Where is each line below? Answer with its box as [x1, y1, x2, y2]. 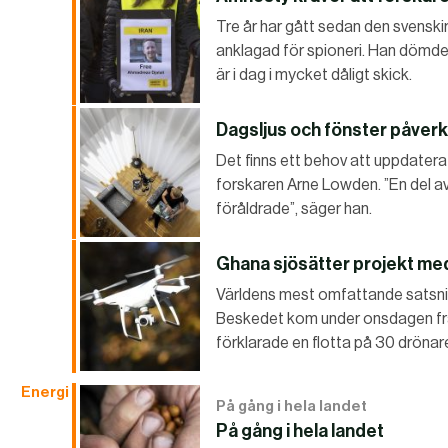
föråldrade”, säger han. [216, 198, 372, 218]
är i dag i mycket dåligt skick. [216, 64, 412, 84]
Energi [21, 382, 69, 401]
